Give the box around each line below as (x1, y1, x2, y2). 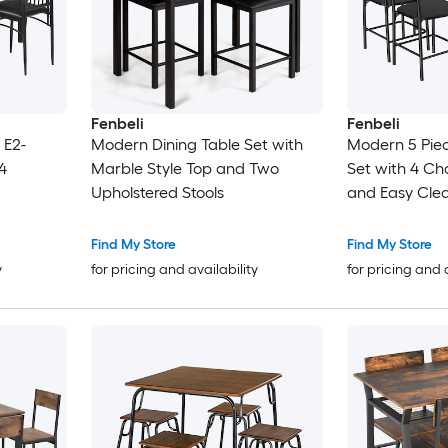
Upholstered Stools (90, 183, 224, 203)
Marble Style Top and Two (90, 159, 279, 179)
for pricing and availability (90, 261, 258, 279)
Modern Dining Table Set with (90, 135, 303, 155)
